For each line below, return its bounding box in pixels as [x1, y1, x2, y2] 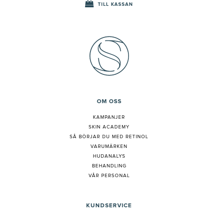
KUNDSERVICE [86, 202, 132, 209]
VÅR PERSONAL [88, 173, 130, 178]
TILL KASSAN [98, 1, 133, 7]
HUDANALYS [92, 153, 126, 159]
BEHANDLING [91, 163, 127, 168]
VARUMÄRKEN [91, 144, 127, 149]
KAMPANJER [93, 114, 125, 120]
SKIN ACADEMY [89, 124, 129, 129]
